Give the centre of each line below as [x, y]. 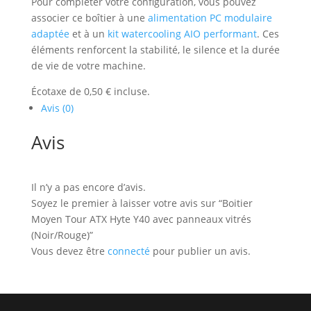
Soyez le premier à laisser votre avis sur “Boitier [142, 203]
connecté [128, 251]
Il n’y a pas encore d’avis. [88, 187]
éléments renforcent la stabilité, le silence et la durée [155, 50]
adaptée [50, 34]
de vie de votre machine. [88, 66]
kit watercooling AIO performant [182, 34]
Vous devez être [69, 251]
